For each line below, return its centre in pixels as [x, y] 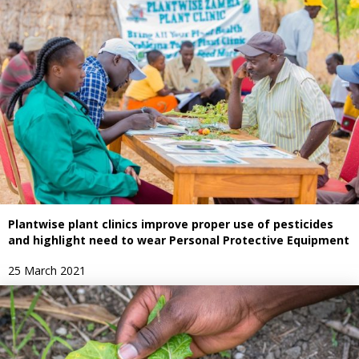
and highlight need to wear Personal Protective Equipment [179, 240]
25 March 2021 [47, 270]
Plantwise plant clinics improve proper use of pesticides [171, 224]
